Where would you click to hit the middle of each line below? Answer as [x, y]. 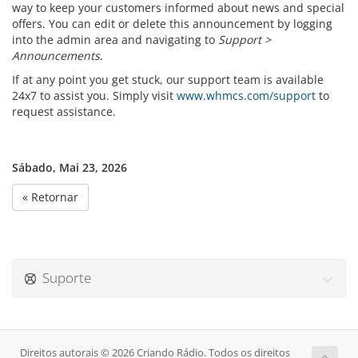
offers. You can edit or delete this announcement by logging [172, 24]
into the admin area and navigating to [115, 40]
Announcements [56, 56]
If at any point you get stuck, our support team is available [168, 80]
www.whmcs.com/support [246, 95]
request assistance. [64, 111]
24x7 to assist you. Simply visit [94, 95]
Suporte [64, 278]
